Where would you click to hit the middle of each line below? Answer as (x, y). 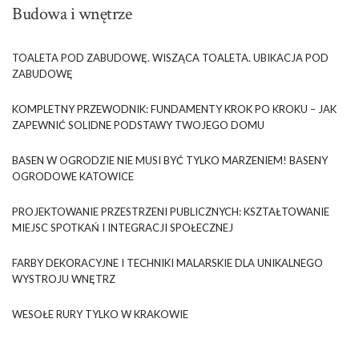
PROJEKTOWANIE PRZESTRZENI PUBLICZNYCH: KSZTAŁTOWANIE (171, 211)
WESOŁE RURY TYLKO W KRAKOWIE (100, 314)
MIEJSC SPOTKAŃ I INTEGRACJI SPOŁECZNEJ (123, 227)
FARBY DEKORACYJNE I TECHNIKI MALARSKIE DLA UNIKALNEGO (167, 262)
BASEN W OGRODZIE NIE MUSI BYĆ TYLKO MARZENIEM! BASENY (170, 160)
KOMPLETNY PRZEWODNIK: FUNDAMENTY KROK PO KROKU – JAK (174, 109)
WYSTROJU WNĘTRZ (64, 278)
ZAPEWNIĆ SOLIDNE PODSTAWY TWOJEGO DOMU (138, 125)
